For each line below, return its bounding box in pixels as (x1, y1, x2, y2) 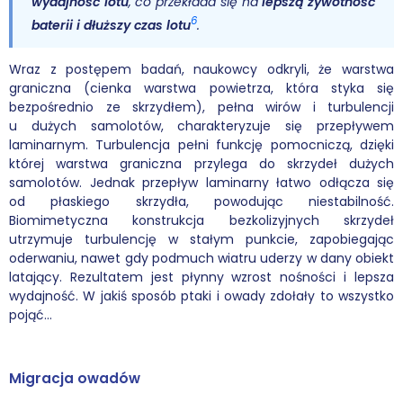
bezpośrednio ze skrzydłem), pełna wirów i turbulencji (9, 98, 394, 117)
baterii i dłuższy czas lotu (31, 16, 191, 35)
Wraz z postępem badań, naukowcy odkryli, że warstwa (9, 60, 394, 79)
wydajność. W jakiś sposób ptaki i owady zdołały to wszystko (9, 287, 394, 306)
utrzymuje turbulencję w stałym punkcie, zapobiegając (9, 230, 394, 249)
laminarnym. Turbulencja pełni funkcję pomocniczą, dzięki (9, 136, 394, 155)
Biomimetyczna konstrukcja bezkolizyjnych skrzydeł (9, 211, 394, 230)
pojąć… (9, 306, 52, 325)
